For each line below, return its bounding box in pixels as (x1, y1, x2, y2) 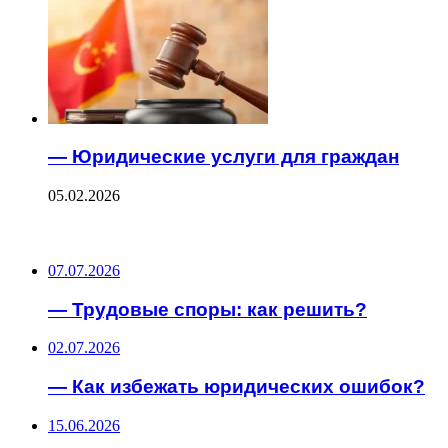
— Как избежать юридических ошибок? (48, 376, 425, 398)
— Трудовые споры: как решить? (48, 298, 367, 320)
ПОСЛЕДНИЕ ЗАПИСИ (8, 221, 180, 245)
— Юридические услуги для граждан (48, 146, 399, 168)
